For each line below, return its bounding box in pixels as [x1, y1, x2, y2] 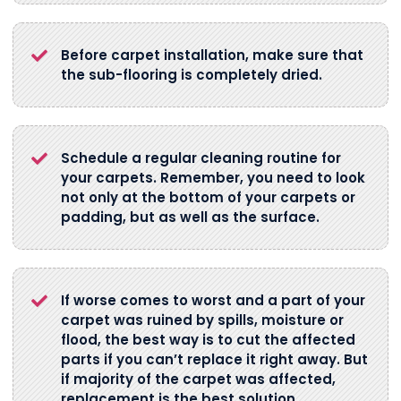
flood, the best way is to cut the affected [61, 330, 355, 350]
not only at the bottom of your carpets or [61, 188, 355, 208]
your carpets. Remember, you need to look [61, 168, 365, 188]
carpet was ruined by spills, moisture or [61, 311, 344, 330]
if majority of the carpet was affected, [61, 370, 336, 389]
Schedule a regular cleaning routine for [61, 149, 341, 168]
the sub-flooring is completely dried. [61, 65, 322, 85]
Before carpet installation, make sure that [61, 46, 363, 65]
